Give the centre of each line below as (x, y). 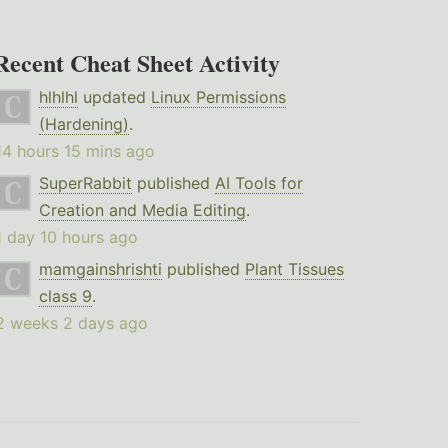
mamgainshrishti (100, 269)
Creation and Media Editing (142, 210)
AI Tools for (258, 183)
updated (114, 97)
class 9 (65, 296)
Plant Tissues (294, 269)
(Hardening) (83, 124)
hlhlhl (58, 97)
